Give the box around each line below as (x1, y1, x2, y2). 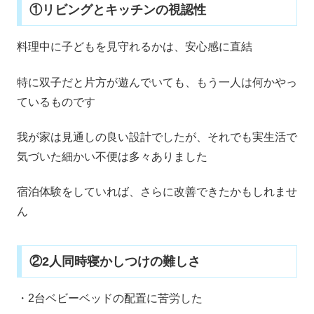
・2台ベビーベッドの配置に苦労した (17, 292, 203, 304)
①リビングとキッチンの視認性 (29, 3, 206, 18)
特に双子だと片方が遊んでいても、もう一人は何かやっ (17, 76, 297, 88)
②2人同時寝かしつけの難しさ (29, 254, 200, 268)
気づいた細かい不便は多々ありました (17, 151, 207, 163)
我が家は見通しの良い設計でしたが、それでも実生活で (17, 131, 297, 144)
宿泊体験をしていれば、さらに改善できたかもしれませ (17, 186, 297, 198)
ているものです (17, 95, 95, 108)
